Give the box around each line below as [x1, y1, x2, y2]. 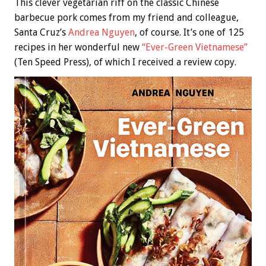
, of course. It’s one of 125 [135, 27, 244, 39]
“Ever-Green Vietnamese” [142, 42, 248, 53]
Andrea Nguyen [68, 27, 135, 39]
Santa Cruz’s [14, 27, 68, 39]
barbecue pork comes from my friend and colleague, [14, 12, 239, 24]
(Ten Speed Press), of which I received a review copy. [14, 56, 236, 68]
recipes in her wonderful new [14, 42, 142, 53]
